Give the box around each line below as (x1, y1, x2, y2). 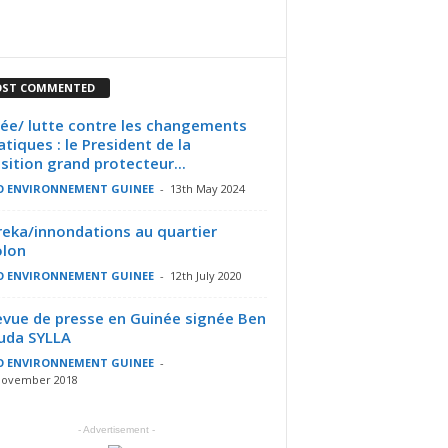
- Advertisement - (77, 423, 155, 435)
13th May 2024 (169, 180, 245, 196)
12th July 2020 (169, 267, 242, 283)
